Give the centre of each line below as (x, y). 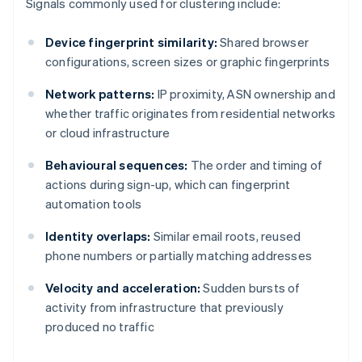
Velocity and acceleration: (123, 288)
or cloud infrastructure (108, 133)
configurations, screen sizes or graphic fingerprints (188, 62)
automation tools (94, 204)
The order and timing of (255, 165)
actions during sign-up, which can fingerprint (168, 185)
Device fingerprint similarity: (131, 42)
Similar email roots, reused (226, 236)
